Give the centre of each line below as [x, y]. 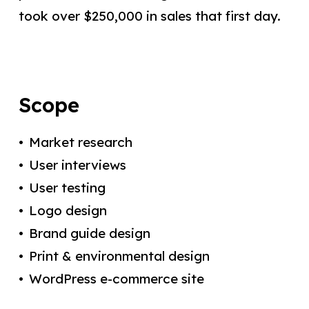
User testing [67, 188]
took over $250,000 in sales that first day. [149, 16]
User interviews [77, 165]
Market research [80, 142]
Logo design [68, 211]
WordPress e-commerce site [116, 279]
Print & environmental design [119, 256]
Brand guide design [89, 233]
